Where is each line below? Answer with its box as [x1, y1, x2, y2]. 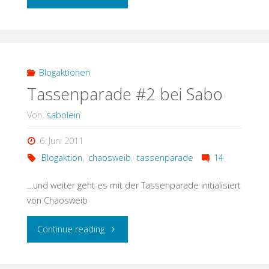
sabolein [46, 109, 80, 121]
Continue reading [37, 223, 105, 235]
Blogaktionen [39, 67, 90, 79]
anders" [104, 40, 135, 52]
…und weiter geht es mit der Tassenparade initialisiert [26, 179, 241, 191]
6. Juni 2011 [40, 135, 84, 147]
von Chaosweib [26, 194, 88, 206]
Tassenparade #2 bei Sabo [26, 83, 223, 106]
